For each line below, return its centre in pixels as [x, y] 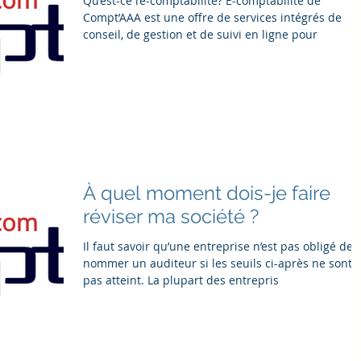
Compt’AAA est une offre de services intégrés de [212, 17]
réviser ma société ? [171, 216]
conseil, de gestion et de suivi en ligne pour [200, 34]
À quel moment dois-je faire [207, 193]
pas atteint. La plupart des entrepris [181, 280]
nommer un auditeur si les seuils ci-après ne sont [218, 263]
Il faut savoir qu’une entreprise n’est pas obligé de [218, 246]
